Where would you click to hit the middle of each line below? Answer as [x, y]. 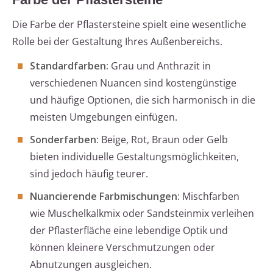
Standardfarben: [69, 66]
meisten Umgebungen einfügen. [104, 117]
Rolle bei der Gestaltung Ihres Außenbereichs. [117, 42]
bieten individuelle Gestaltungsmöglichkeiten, [134, 157]
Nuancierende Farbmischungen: [105, 197]
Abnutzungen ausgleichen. [91, 265]
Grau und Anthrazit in [160, 66]
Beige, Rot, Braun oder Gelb [163, 140]
